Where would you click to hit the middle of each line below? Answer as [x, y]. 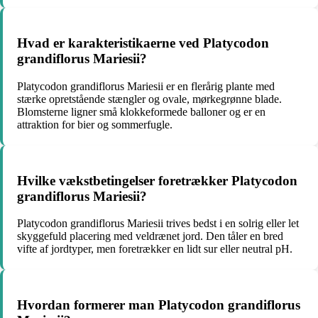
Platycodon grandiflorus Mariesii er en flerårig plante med [146, 86]
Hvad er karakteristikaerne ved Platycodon [143, 43]
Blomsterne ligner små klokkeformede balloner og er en [141, 111]
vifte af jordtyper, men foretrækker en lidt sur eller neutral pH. [155, 249]
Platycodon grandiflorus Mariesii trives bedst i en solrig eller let [158, 224]
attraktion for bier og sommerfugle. [95, 124]
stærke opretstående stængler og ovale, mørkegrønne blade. [149, 99]
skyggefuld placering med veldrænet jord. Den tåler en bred [150, 236]
